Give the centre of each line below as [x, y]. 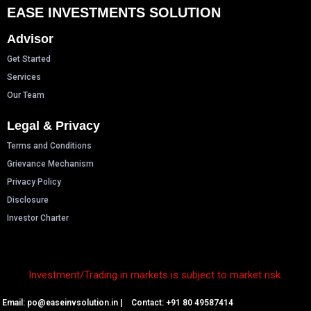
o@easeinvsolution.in [76, 303]
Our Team [26, 95]
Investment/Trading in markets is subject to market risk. [155, 275]
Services [24, 77]
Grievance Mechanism [50, 164]
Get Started [29, 59]
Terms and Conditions [49, 146]
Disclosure [28, 200]
